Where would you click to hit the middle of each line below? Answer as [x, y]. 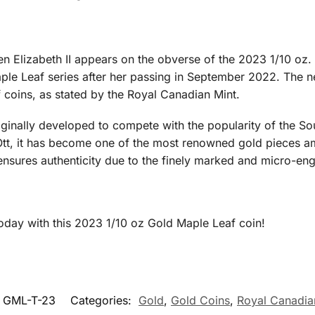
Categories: [103, 301]
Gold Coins [200, 301]
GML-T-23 [29, 301]
